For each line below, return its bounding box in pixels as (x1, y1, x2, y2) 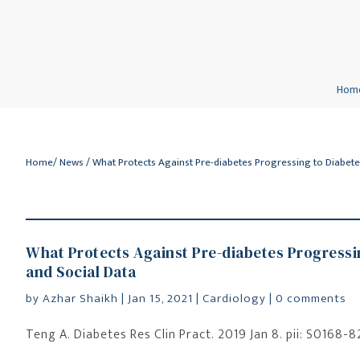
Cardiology (202, 288, 266, 309)
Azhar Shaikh (43, 288, 118, 309)
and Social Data (26, 261, 137, 282)
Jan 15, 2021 (128, 288, 193, 309)
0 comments (276, 288, 346, 309)
